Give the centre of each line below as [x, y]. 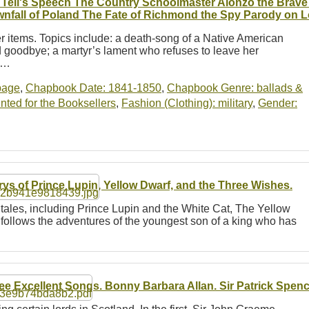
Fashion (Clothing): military [187, 103]
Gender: [278, 103]
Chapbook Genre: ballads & [235, 88]
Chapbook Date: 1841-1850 [93, 88]
